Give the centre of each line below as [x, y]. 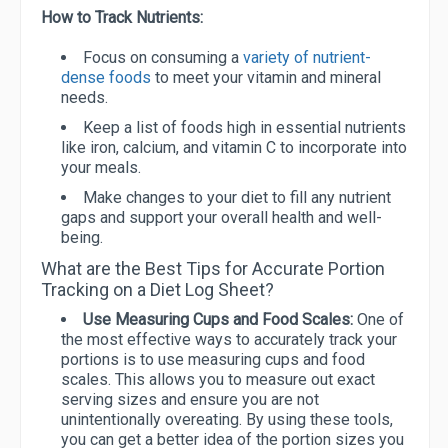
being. [82, 238]
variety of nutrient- [307, 58]
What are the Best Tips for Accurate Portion [213, 269]
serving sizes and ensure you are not [190, 400]
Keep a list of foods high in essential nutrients [244, 128]
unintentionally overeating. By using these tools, [227, 420]
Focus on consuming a [163, 58]
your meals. [101, 168]
